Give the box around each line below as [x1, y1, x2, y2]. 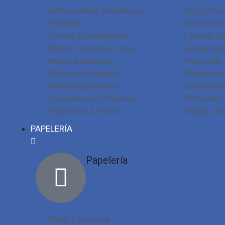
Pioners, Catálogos [49, 68, 121, 78]
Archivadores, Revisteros [49, 6, 143, 16]
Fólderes [49, 18, 82, 28]
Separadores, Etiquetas [49, 93, 137, 103]
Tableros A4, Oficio [49, 106, 121, 116]
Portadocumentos [49, 81, 118, 91]
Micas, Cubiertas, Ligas [49, 43, 136, 53]
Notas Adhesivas [49, 56, 113, 66]
